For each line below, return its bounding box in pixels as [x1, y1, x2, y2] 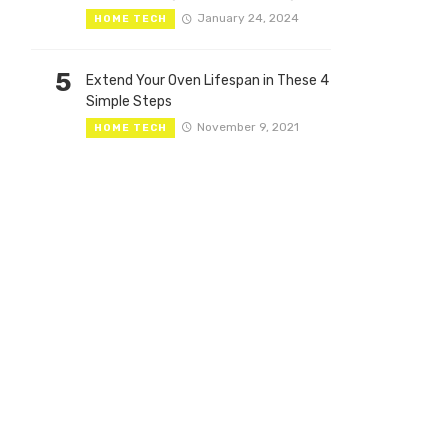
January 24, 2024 [196, 10, 299, 25]
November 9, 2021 [196, 119, 299, 134]
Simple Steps [86, 92, 172, 110]
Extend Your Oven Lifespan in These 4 [86, 71, 329, 89]
